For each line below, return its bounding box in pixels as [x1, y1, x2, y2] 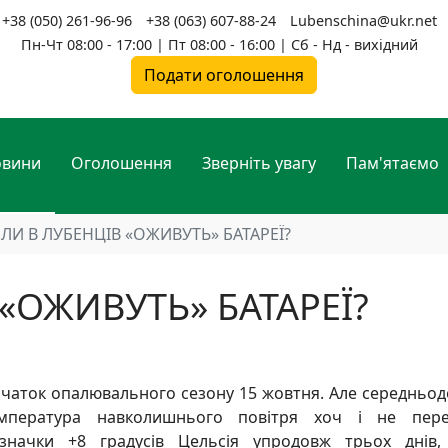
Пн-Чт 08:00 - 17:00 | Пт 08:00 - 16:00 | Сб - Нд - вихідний [20, 35, 418, 54]
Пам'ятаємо [346, 152, 439, 174]
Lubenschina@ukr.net [289, 11, 437, 30]
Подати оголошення [144, 64, 304, 86]
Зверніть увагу [202, 152, 316, 174]
